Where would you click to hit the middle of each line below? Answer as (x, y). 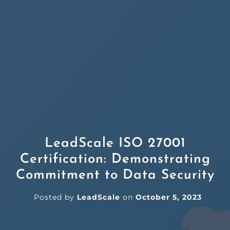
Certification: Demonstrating (115, 160)
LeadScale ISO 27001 (115, 144)
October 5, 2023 (168, 197)
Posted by (55, 197)
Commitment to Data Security (115, 176)
